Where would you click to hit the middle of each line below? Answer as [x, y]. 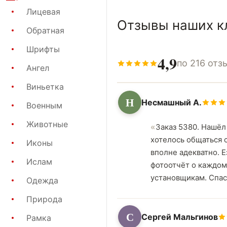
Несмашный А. [172, 102]
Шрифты [43, 49]
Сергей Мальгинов [180, 217]
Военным [44, 105]
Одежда [42, 180]
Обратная [45, 30]
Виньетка [45, 86]
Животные [47, 124]
